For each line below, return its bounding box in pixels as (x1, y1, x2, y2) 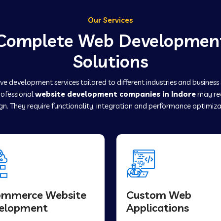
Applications (126, 201, 189, 215)
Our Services (88, 15, 133, 25)
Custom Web (126, 188, 191, 202)
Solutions (73, 50, 148, 72)
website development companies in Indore (35, 89, 196, 99)
